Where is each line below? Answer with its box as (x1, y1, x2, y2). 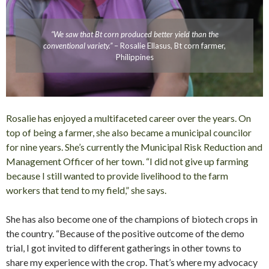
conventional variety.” (43, 40, 112, 50)
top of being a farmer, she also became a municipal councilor (6, 126, 252, 138)
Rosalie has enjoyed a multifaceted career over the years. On (6, 112, 251, 124)
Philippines (115, 52, 154, 62)
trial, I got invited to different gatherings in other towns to (6, 241, 241, 253)
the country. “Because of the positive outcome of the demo (6, 227, 244, 239)
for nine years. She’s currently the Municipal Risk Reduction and (6, 141, 262, 153)
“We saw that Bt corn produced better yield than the (50, 29, 219, 39)
